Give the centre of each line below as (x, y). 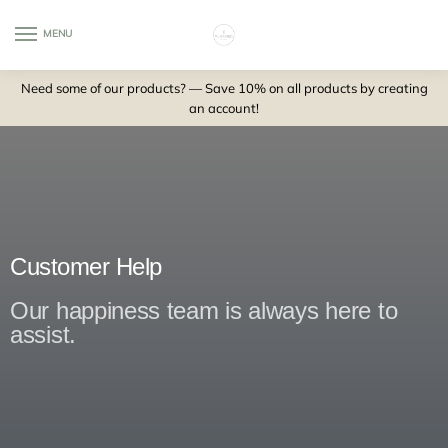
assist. (43, 334)
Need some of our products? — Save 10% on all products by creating (224, 87)
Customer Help (86, 266)
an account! (224, 107)
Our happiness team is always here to (204, 310)
